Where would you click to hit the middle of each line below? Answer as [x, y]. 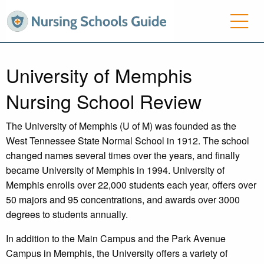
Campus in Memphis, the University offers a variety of [117, 253]
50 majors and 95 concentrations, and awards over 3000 [123, 200]
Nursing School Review [104, 101]
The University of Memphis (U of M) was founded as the [121, 126]
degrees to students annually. [67, 214]
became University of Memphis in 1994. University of [115, 170]
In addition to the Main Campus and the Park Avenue [116, 239]
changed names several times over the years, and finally [123, 156]
